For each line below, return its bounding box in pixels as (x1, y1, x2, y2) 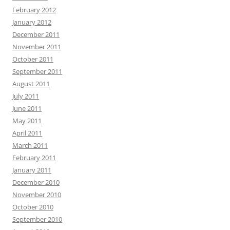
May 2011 (12, 116, 42, 126)
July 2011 (12, 91, 39, 101)
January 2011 (12, 165, 51, 175)
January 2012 (12, 17, 51, 27)
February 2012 (12, 5, 56, 15)
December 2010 (12, 178, 60, 187)
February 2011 (12, 153, 56, 163)
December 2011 (12, 30, 60, 40)
